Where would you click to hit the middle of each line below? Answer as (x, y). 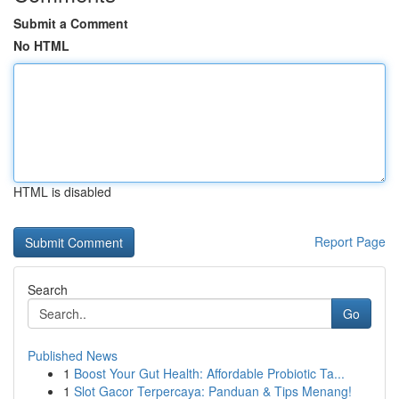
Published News (73, 355)
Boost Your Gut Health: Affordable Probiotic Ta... (209, 373)
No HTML (41, 45)
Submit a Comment (71, 23)
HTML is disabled (62, 191)
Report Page (350, 241)
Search (48, 289)
